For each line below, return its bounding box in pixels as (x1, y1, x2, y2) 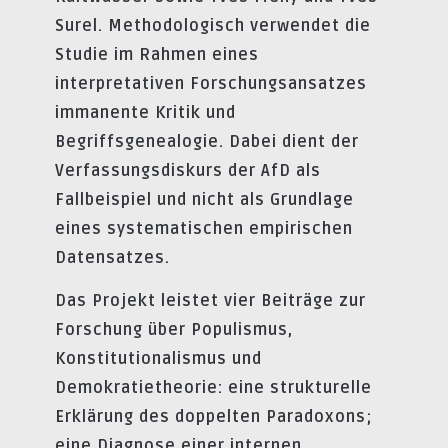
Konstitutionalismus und (55, 349, 262, 370)
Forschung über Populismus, (55, 320, 293, 341)
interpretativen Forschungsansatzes (55, 73, 367, 94)
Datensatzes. (55, 247, 170, 268)
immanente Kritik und (55, 102, 236, 123)
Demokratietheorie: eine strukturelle (55, 378, 372, 399)
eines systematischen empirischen (55, 218, 353, 239)
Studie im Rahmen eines (55, 44, 259, 65)
